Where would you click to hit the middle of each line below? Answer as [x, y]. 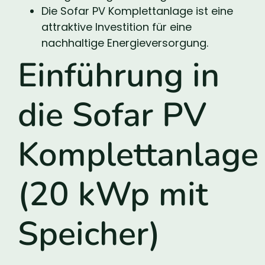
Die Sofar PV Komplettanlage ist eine [137, 11]
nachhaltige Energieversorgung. [125, 43]
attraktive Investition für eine [117, 27]
